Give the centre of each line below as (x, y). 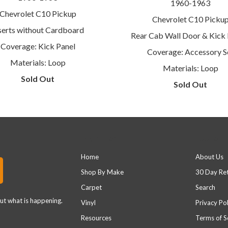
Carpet (91, 187)
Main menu (102, 138)
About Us (209, 157)
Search (205, 187)
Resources (96, 218)
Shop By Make (102, 172)
